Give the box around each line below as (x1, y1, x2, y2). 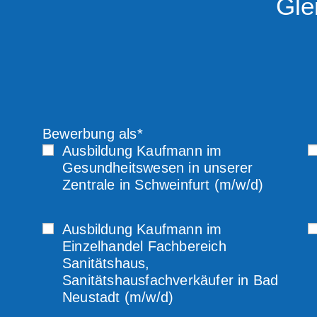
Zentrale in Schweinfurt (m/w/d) (62, 177, 264, 192)
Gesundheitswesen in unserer (62, 160, 253, 175)
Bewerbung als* (42, 126, 143, 142)
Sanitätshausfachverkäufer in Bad (62, 272, 279, 288)
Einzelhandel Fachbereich (62, 238, 226, 254)
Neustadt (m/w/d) (62, 289, 174, 305)
